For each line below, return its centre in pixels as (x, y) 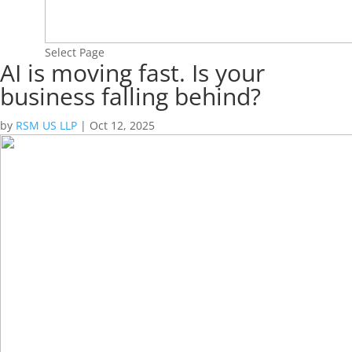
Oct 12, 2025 (122, 125)
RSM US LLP (46, 125)
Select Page (74, 52)
